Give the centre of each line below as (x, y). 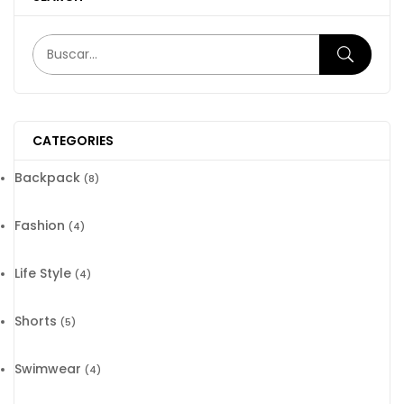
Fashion (40, 225)
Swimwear (48, 368)
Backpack (47, 177)
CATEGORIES (73, 140)
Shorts (36, 321)
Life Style (43, 273)
